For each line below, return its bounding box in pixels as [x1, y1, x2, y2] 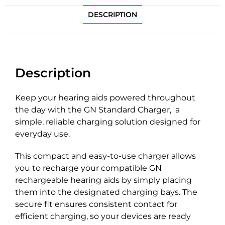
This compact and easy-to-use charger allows [15, 151, 196, 161]
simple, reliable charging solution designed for [15, 117, 200, 127]
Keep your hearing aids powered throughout [15, 93, 195, 103]
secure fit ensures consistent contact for [15, 199, 177, 209]
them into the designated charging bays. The [15, 187, 197, 197]
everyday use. [15, 129, 70, 139]
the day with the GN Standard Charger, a [15, 105, 180, 115]
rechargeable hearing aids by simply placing [15, 175, 192, 185]
